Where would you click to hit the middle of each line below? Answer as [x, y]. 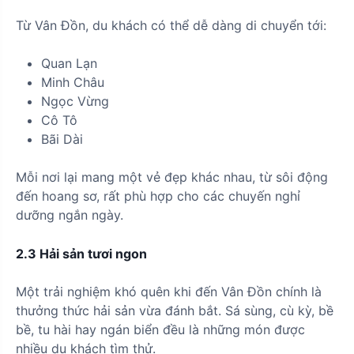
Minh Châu [73, 82]
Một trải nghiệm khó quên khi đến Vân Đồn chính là [169, 291]
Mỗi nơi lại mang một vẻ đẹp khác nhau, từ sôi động [172, 177]
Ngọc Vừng [75, 101]
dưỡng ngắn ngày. [70, 215]
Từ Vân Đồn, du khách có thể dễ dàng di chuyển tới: [171, 25]
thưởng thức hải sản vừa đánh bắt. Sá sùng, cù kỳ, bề [175, 310]
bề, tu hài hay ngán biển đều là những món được [160, 329]
